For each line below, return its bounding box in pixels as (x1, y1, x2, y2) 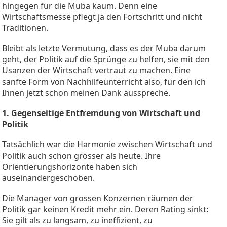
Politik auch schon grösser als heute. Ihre (2, 149, 161, 161)
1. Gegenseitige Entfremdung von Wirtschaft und (2, 107, 200, 119)
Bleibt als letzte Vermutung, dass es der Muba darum (2, 42, 206, 54)
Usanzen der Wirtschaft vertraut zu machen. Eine (2, 64, 191, 76)
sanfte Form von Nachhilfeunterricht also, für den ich (2, 75, 206, 87)
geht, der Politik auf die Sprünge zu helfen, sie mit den (2, 53, 210, 65)
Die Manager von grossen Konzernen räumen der (2, 192, 193, 204)
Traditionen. (2, 22, 52, 33)
